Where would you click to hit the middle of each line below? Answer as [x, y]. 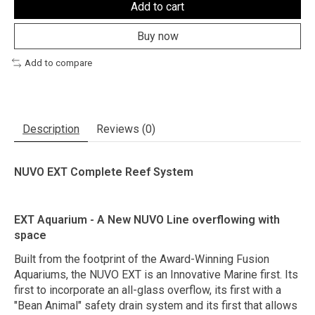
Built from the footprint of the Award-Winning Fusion [142, 259]
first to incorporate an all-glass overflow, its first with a [148, 290]
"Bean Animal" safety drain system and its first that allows [156, 305]
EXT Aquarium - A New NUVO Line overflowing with [147, 219]
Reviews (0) [126, 129]
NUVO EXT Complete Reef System [104, 172]
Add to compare [58, 63]
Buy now [157, 37]
